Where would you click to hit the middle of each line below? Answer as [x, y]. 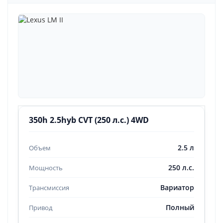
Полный [180, 207]
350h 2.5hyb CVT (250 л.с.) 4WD [89, 120]
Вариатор [177, 187]
